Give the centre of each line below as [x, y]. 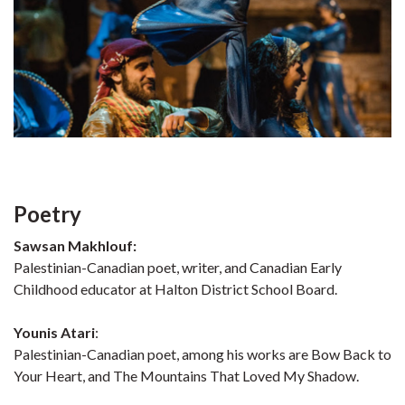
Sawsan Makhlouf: [75, 245]
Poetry [47, 214]
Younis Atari [54, 332]
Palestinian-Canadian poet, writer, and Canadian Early [178, 267]
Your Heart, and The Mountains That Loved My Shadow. [186, 376]
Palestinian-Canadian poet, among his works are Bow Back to [202, 354]
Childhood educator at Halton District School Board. [175, 289]
